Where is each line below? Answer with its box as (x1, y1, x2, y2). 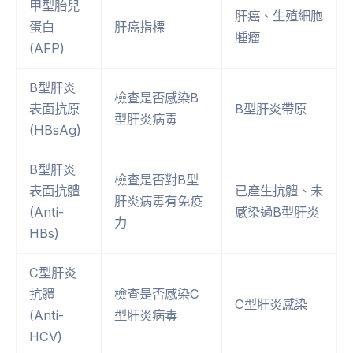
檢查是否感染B (114, 89, 199, 106)
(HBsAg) (29, 121, 82, 138)
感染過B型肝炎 (235, 203, 320, 220)
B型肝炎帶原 (235, 100, 307, 117)
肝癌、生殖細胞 (235, 7, 324, 24)
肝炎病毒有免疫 (114, 192, 203, 209)
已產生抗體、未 (235, 182, 324, 199)
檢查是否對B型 (114, 171, 199, 188)
